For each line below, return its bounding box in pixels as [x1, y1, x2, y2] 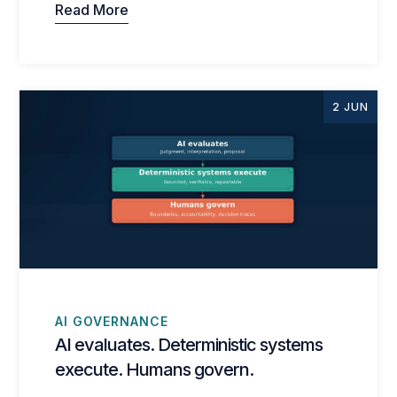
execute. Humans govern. [55, 358, 254, 380]
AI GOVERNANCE [55, 314, 169, 330]
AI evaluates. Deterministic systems [55, 333, 323, 355]
